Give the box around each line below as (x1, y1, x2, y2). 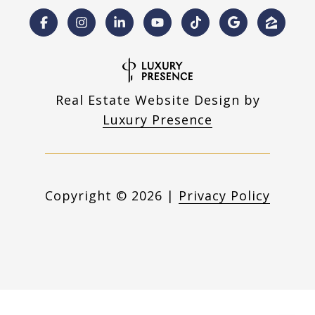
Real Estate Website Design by (55, 91, 260, 108)
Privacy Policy (179, 186, 270, 204)
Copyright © (45, 186, 127, 204)
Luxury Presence (103, 110, 212, 128)
